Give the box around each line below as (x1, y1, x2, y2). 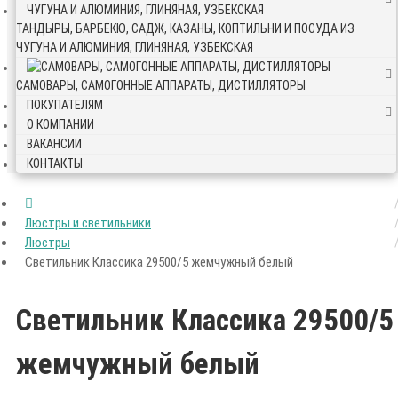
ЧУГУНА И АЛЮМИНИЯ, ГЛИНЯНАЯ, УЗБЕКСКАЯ (16, 40, 253, 54)
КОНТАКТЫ (27, 156, 83, 171)
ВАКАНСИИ (27, 137, 82, 151)
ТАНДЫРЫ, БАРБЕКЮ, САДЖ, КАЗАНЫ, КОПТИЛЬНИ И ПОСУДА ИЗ (16, 21, 354, 36)
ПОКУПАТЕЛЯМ (27, 98, 103, 112)
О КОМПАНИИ (27, 117, 94, 131)
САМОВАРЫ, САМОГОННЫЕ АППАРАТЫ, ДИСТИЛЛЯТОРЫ (16, 78, 306, 92)
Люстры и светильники (25, 215, 151, 231)
